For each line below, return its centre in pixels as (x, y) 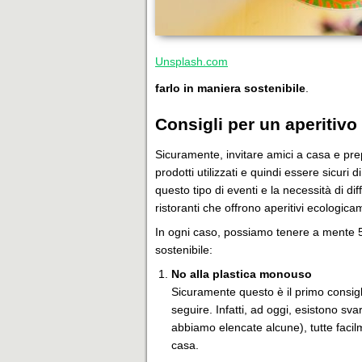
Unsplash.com (192, 61)
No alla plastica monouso (242, 274)
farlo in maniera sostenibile (230, 88)
